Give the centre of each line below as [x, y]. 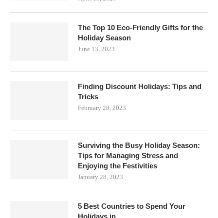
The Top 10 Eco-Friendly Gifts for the [140, 28]
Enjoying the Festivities [118, 166]
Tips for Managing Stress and [128, 156]
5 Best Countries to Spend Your [132, 206]
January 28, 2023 [100, 177]
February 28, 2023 [102, 108]
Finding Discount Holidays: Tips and [140, 87]
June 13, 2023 [96, 49]
